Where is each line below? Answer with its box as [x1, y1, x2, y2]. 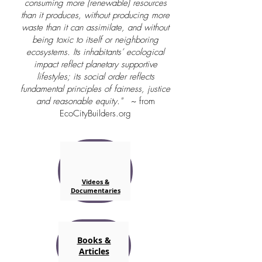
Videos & [81, 177, 109, 186]
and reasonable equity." [36, 95, 128, 107]
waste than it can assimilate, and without [22, 22, 169, 33]
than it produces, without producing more [21, 9, 170, 21]
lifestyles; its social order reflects [36, 71, 154, 82]
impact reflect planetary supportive [33, 58, 157, 70]
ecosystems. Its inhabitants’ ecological [26, 46, 164, 58]
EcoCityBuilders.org [60, 108, 131, 119]
